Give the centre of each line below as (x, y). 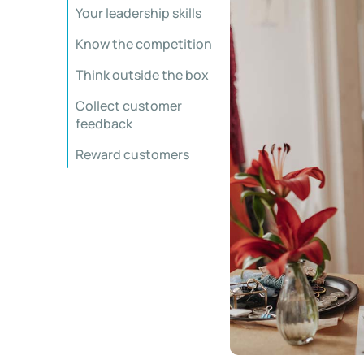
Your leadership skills (139, 13)
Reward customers (132, 154)
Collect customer (129, 106)
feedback (104, 123)
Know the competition (144, 44)
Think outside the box (142, 75)
